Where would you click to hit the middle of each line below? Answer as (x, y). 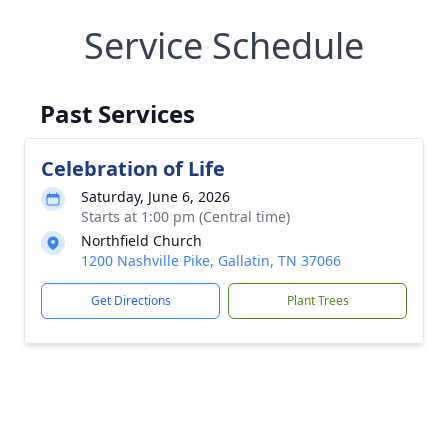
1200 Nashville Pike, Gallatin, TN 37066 (211, 260)
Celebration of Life (133, 168)
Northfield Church (141, 240)
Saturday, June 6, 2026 (155, 196)
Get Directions (130, 300)
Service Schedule (224, 45)
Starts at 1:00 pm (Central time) (185, 216)
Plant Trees (317, 300)
